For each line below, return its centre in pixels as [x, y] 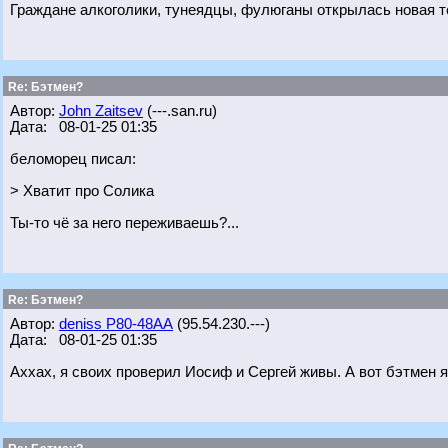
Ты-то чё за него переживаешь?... [124, 223]
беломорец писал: [73, 159]
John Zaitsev [101, 111]
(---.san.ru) [180, 111]
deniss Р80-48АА [116, 324]
